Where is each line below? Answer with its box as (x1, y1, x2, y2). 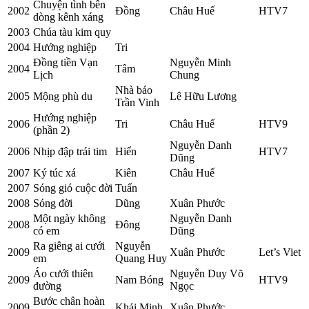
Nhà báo (115, 83, 152, 96)
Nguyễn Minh (170, 56, 231, 68)
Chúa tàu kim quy (33, 26, 111, 38)
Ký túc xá (33, 166, 76, 179)
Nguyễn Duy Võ (170, 267, 243, 279)
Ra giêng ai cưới (33, 239, 105, 252)
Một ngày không (33, 212, 106, 224)
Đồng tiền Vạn (33, 56, 98, 68)
